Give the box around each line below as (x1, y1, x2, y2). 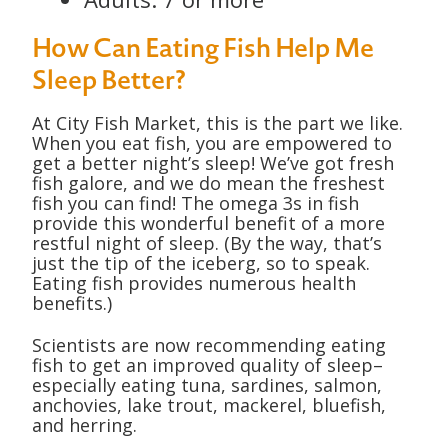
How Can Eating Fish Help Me (32, 28, 374, 70)
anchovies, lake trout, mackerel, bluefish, (32, 393, 386, 417)
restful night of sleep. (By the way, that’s (32, 231, 382, 255)
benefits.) (32, 291, 117, 315)
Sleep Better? (32, 60, 186, 102)
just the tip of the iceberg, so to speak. (32, 251, 370, 275)
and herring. (32, 413, 137, 437)
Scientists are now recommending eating (32, 333, 386, 357)
